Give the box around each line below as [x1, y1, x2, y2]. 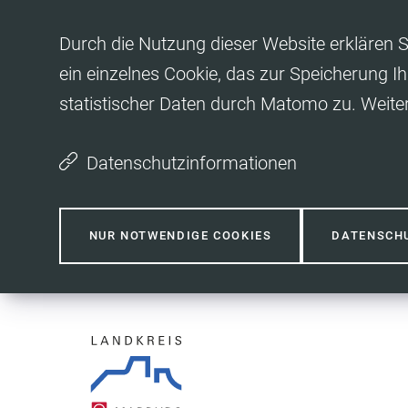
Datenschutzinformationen [86, 152, 297, 174]
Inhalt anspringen [38, 15, 175, 36]
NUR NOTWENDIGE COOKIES [88, 229, 272, 242]
